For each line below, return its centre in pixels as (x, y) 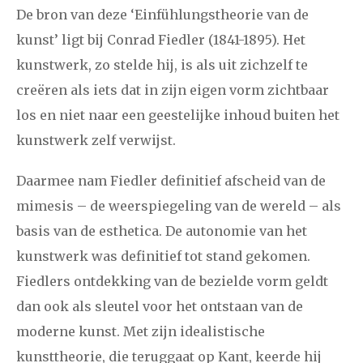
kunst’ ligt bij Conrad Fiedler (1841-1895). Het (161, 39)
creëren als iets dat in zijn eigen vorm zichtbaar (173, 90)
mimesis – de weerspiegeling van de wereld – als (179, 205)
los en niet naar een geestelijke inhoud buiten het (178, 115)
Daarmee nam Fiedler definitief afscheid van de (171, 180)
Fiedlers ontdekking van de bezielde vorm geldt (172, 281)
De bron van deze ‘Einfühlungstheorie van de (162, 14)
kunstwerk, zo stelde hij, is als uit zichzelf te (162, 64)
